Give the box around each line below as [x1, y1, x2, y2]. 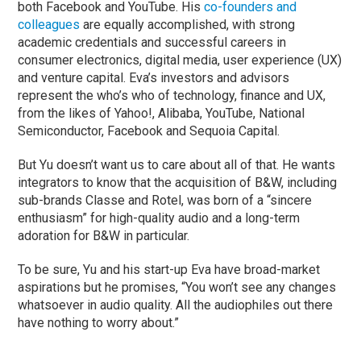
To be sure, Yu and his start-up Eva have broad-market [18, 262, 321, 278]
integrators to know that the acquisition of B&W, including [18, 175, 338, 191]
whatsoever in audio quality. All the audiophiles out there [18, 297, 334, 313]
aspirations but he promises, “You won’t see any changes [18, 280, 337, 296]
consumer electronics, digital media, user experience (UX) [18, 52, 342, 68]
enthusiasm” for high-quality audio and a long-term [18, 210, 301, 226]
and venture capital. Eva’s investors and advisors [18, 70, 290, 86]
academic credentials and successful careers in [18, 35, 287, 51]
